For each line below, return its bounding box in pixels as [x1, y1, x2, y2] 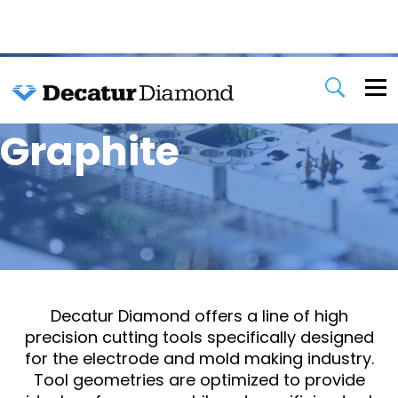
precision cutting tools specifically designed [24, 326, 374, 349]
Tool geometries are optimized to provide [33, 369, 365, 392]
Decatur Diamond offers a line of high [50, 305, 348, 328]
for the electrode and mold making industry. [24, 347, 374, 370]
